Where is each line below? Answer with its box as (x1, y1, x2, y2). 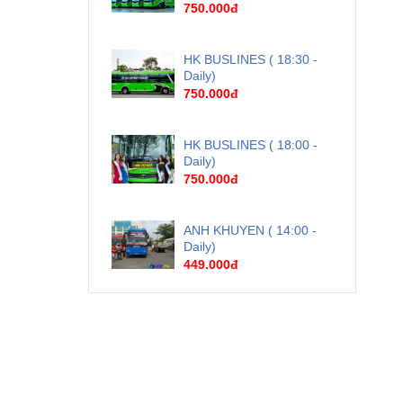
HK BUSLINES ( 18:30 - (184, 52, 318, 67)
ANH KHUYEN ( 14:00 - (184, 223, 318, 238)
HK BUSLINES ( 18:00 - (184, 138, 318, 153)
